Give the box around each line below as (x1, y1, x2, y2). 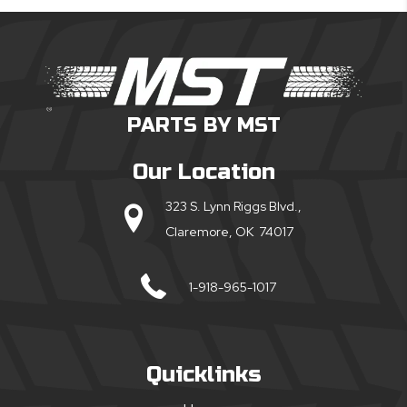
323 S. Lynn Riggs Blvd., (164, 198, 302, 215)
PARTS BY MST (126, 114, 281, 138)
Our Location (132, 159, 275, 186)
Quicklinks (145, 362, 262, 389)
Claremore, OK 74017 (164, 223, 293, 241)
